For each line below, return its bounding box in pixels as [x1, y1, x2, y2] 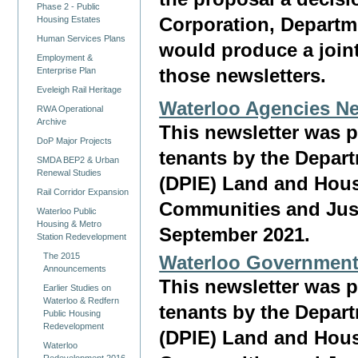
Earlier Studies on [43, 282, 112, 292]
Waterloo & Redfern [43, 295, 120, 305]
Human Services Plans [37, 34, 126, 44]
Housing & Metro [37, 218, 102, 229]
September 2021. [159, 225, 311, 246]
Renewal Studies [37, 167, 102, 177]
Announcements [43, 263, 107, 273]
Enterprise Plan [37, 66, 97, 75]
